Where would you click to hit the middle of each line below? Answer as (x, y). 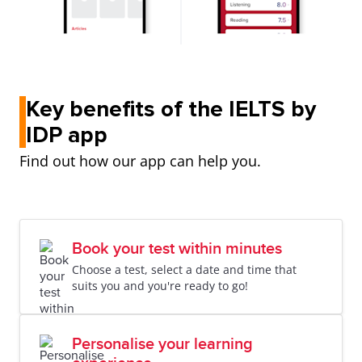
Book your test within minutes (177, 249)
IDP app (67, 135)
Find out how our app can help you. (140, 161)
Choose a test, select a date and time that (184, 269)
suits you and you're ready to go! (160, 286)
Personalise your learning (162, 344)
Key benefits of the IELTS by (171, 109)
